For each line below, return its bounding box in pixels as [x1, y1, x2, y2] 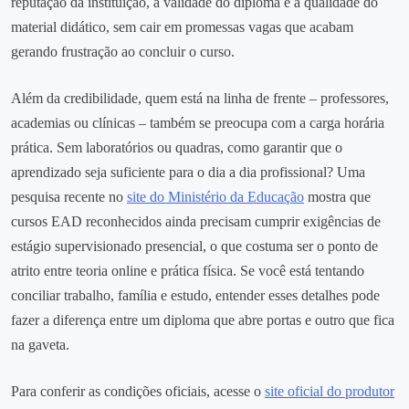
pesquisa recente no [11, 188, 127, 204]
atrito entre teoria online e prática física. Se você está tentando [11, 262, 364, 278]
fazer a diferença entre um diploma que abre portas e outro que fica [11, 311, 394, 328]
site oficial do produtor [265, 383, 394, 399]
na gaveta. [11, 336, 69, 352]
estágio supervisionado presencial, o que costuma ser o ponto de [11, 237, 378, 254]
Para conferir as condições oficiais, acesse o [11, 383, 265, 399]
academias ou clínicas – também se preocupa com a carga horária [11, 114, 384, 131]
